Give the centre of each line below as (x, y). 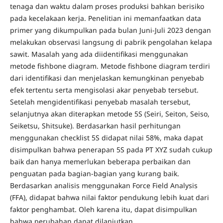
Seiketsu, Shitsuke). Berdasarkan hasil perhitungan (95, 125)
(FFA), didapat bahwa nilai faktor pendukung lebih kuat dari (109, 197)
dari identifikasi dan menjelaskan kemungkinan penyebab (107, 78)
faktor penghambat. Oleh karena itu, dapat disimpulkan (103, 209)
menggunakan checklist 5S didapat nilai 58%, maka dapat (106, 137)
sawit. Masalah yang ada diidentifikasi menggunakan (99, 54)
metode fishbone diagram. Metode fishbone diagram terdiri (110, 66)
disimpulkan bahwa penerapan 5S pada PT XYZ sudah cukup (111, 149)
